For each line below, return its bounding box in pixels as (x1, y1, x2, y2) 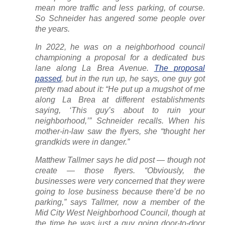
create (35, 166, 57, 175)
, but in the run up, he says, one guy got (61, 74, 205, 83)
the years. (35, 25, 70, 34)
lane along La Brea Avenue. (35, 64, 154, 73)
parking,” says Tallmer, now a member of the (35, 198, 205, 207)
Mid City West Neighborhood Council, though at (35, 208, 205, 217)
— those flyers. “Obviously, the (57, 166, 205, 175)
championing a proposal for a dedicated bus (35, 53, 205, 62)
